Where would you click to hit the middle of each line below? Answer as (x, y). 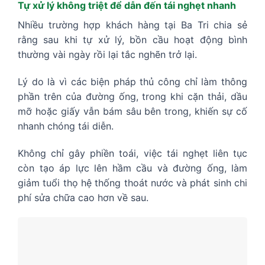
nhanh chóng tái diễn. (66, 126)
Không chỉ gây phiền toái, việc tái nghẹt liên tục (132, 153)
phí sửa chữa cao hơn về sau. (83, 197)
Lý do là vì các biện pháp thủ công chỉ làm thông (132, 81)
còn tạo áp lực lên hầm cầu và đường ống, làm (132, 168)
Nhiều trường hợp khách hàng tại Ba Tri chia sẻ (132, 25)
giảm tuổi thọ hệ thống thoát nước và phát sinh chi (132, 182)
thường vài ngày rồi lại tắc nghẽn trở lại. (107, 54)
